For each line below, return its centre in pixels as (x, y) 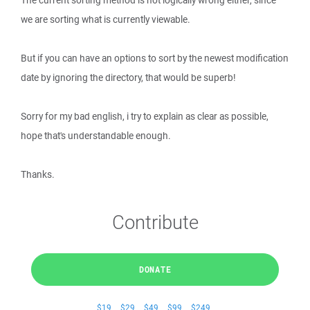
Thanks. (38, 174)
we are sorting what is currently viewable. (106, 19)
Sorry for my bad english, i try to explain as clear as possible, (145, 116)
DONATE (155, 269)
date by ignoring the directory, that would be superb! (128, 77)
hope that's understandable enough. (96, 136)
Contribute (155, 222)
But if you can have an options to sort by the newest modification (155, 58)
